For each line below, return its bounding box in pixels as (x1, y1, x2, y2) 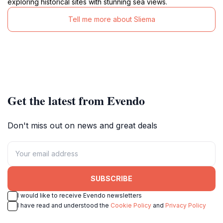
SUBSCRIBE (91, 174, 132, 183)
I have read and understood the (17, 201, 111, 209)
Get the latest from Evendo (7, 91, 145, 109)
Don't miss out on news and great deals (7, 120, 157, 130)
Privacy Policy (165, 201, 206, 209)
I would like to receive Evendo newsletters (17, 191, 142, 199)
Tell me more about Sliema (68, 15, 155, 24)
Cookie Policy (111, 201, 151, 209)
